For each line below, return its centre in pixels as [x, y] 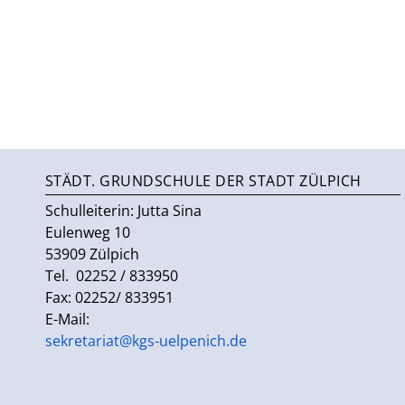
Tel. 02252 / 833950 [111, 276]
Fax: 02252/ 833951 [109, 298]
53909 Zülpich [92, 254]
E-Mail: [67, 320]
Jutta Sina [169, 211]
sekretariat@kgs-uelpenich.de [146, 341]
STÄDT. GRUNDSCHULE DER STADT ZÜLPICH [203, 181]
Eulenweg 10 [87, 233]
